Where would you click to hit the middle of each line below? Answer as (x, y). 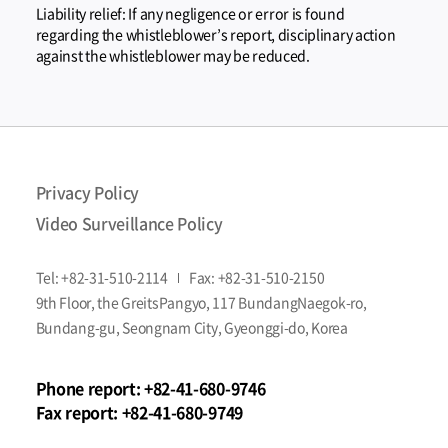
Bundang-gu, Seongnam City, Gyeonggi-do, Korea (191, 327)
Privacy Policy (87, 192)
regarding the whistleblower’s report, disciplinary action (215, 34)
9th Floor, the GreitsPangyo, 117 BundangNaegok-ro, (201, 302)
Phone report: (90, 388)
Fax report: (78, 412)
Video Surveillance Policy (129, 223)
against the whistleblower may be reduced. (172, 55)
